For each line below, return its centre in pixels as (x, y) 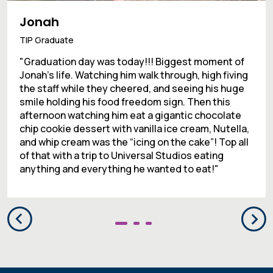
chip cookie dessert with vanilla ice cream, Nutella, (134, 129)
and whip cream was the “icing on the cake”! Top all (134, 142)
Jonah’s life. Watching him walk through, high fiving (134, 75)
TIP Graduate (47, 40)
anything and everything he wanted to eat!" (119, 169)
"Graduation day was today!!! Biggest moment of (132, 62)
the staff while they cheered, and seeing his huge (132, 89)
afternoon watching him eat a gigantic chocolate (130, 115)
